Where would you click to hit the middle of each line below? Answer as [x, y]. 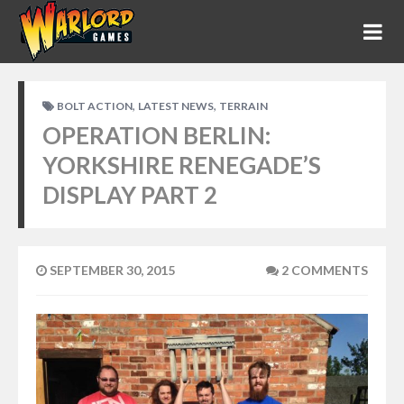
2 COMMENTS [323, 270]
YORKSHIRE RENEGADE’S [182, 165]
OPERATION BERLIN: [156, 135]
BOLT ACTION [95, 106]
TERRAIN [243, 106]
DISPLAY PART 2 [130, 195]
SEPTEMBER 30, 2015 [111, 270]
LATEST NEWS [176, 106]
